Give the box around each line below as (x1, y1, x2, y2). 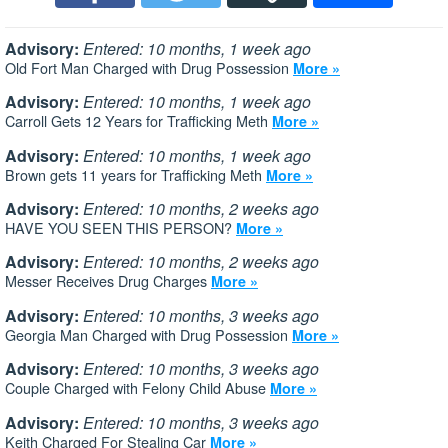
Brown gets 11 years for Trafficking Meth (5, 163, 266, 185)
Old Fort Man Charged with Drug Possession (5, 56, 293, 78)
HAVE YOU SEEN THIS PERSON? (5, 216, 236, 238)
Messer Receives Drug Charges (5, 270, 211, 292)
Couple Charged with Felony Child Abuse (5, 377, 270, 399)
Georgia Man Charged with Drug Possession (5, 323, 292, 345)
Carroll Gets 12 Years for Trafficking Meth (5, 110, 272, 132)
